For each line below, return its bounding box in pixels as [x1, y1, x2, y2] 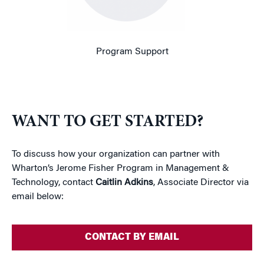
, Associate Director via [153, 178, 249, 187]
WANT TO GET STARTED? [12, 114, 203, 131]
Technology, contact [12, 178, 95, 187]
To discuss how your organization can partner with [12, 150, 220, 159]
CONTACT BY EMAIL [85, 233, 179, 242]
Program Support [95, 47, 169, 57]
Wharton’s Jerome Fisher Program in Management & [12, 164, 229, 173]
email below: [12, 192, 64, 202]
